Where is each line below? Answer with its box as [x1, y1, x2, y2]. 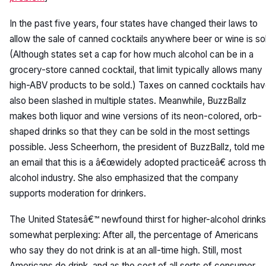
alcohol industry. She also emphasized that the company [9, 172, 239, 183]
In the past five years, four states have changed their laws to [9, 18, 258, 29]
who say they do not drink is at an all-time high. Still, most [9, 245, 242, 256]
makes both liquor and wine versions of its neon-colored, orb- [9, 110, 262, 122]
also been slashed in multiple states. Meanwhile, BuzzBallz [9, 95, 246, 106]
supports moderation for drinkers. [9, 188, 146, 199]
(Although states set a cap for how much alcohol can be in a [9, 49, 254, 60]
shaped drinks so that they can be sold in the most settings [9, 126, 250, 137]
